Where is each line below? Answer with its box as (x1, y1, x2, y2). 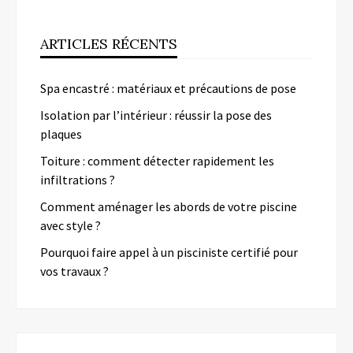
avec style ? (40, 217, 101, 234)
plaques (40, 126, 82, 143)
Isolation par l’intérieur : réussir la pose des (40, 107, 272, 124)
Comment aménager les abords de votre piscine (40, 199, 297, 215)
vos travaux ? (40, 263, 109, 280)
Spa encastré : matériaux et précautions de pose (40, 80, 296, 97)
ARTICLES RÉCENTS (40, 35, 177, 54)
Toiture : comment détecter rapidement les (40, 153, 274, 169)
